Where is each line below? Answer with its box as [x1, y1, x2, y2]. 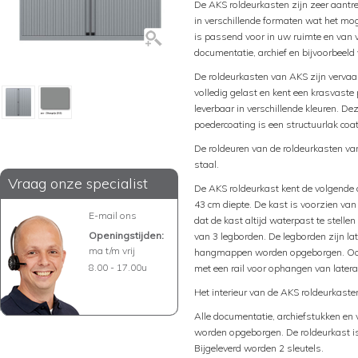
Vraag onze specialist [8, 174, 148, 193]
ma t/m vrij [89, 245, 135, 257]
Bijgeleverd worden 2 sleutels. [194, 342, 326, 354]
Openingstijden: [89, 229, 164, 241]
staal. [194, 158, 221, 170]
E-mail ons [89, 209, 137, 221]
